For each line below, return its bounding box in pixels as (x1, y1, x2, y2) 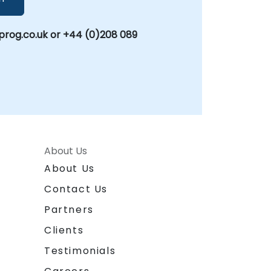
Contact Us (44, 182, 108, 197)
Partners (44, 203, 94, 217)
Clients (44, 223, 84, 238)
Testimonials (44, 244, 116, 258)
